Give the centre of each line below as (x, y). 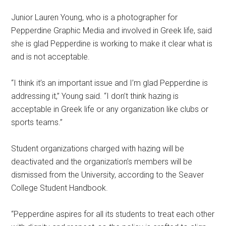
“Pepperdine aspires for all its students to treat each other (113, 214)
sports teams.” (37, 123)
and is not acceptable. (51, 57)
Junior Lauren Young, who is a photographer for (95, 18)
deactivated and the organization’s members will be (102, 162)
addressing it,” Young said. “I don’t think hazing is (95, 96)
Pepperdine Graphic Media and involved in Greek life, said (112, 31)
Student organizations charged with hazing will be (98, 149)
